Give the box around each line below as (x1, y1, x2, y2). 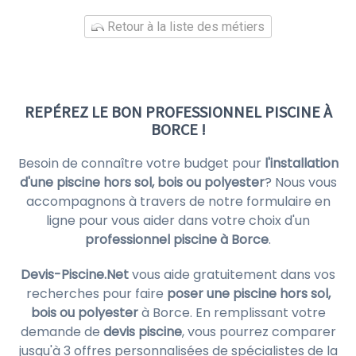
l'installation (264, 154, 339, 172)
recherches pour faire (25, 284, 167, 303)
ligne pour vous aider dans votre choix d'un (46, 211, 310, 230)
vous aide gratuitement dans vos (129, 265, 335, 284)
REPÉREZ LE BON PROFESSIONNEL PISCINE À (24, 102, 332, 122)
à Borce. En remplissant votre (137, 304, 326, 322)
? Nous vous (264, 173, 337, 192)
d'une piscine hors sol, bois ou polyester (19, 173, 265, 192)
